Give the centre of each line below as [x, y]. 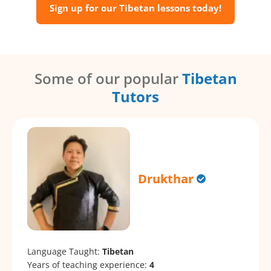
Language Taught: [65, 251]
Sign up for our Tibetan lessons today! [135, 8]
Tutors [135, 97]
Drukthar [166, 179]
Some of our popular [108, 79]
